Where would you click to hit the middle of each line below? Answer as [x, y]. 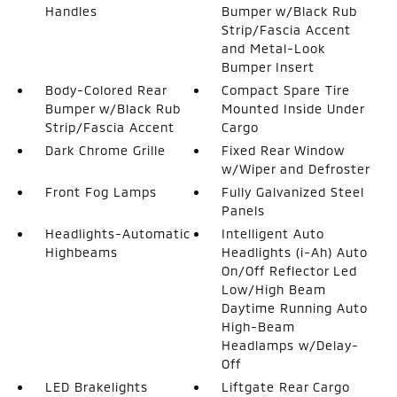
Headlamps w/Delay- [291, 345]
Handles [71, 11]
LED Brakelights [96, 386]
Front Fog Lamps [101, 191]
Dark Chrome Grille [105, 150]
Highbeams [81, 252]
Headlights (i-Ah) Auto [295, 252]
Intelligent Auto [273, 233]
